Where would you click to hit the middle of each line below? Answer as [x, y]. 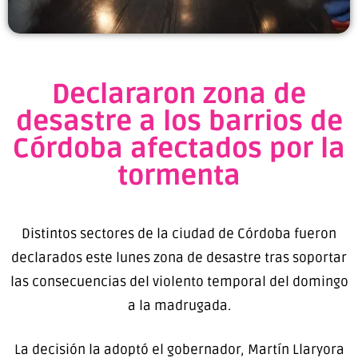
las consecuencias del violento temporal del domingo [179, 281]
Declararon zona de [179, 94]
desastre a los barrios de [179, 121]
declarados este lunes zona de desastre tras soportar [179, 257]
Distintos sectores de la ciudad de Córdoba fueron [179, 233]
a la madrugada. [179, 305]
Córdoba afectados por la [179, 149]
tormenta [179, 176]
